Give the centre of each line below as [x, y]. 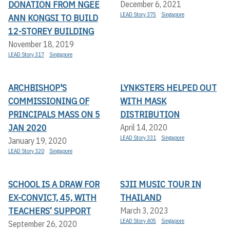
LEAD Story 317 [26, 55]
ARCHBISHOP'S [37, 88]
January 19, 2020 [37, 141]
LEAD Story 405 [138, 221]
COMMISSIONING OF [49, 101]
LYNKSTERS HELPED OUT [168, 88]
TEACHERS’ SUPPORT [50, 211]
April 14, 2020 [144, 128]
